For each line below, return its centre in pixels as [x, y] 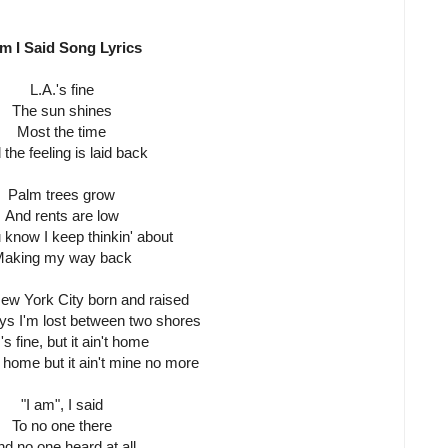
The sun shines [61, 111]
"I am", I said [61, 405]
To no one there [61, 426]
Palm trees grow [61, 195]
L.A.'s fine [61, 90]
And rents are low [61, 216]
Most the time [61, 132]
